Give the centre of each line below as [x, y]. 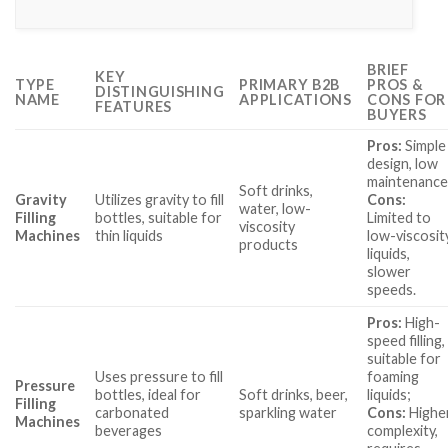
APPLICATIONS [295, 99]
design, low [403, 163]
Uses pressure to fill [159, 376]
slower [389, 271]
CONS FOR [406, 99]
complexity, [403, 430]
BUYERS [397, 114]
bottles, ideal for [148, 394]
